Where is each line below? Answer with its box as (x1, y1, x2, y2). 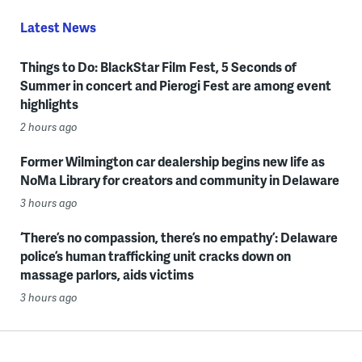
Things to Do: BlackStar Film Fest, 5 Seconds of (19, 57, 297, 77)
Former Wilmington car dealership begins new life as (19, 152, 325, 171)
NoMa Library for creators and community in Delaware (19, 170, 339, 190)
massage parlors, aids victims (19, 265, 194, 284)
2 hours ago (19, 120, 78, 135)
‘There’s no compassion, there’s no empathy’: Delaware (19, 228, 338, 247)
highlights (19, 95, 78, 114)
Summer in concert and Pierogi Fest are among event (19, 76, 331, 95)
